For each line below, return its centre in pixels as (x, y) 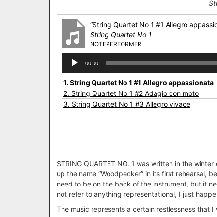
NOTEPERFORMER (116, 44)
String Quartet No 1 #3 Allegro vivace (131, 104)
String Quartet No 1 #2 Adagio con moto (135, 93)
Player (71, 68)
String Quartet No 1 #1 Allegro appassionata (142, 83)
